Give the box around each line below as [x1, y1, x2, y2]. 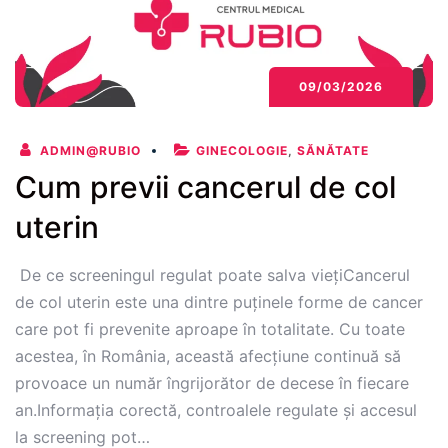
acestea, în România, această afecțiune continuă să [15, 346, 401, 367]
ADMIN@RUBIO [36, 143, 141, 159]
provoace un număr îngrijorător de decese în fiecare [15, 373, 409, 394]
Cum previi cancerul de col [15, 169, 396, 206]
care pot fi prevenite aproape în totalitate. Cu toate [15, 319, 405, 340]
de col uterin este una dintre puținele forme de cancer [15, 292, 423, 313]
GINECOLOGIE [196, 143, 288, 159]
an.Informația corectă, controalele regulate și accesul [15, 400, 417, 421]
